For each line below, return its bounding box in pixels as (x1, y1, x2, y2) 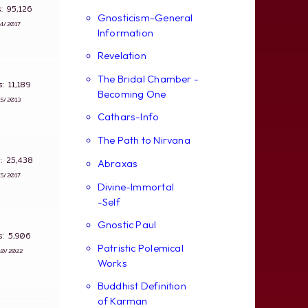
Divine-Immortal (97, 180, 174, 194)
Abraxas (97, 157, 138, 170)
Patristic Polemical (97, 241, 184, 255)
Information (97, 26, 154, 39)
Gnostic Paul (97, 218, 157, 232)
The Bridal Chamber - (97, 72, 199, 86)
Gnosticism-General (97, 11, 193, 25)
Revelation (97, 49, 146, 63)
